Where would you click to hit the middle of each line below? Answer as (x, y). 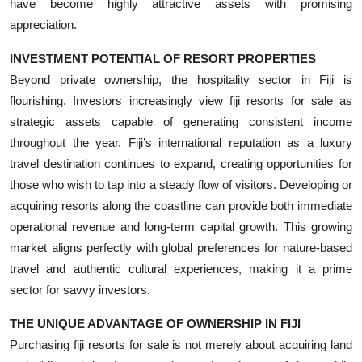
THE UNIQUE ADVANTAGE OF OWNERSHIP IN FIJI (155, 323)
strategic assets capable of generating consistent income (181, 121)
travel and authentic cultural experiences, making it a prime (181, 268)
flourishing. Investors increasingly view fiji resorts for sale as (181, 100)
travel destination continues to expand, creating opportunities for (181, 163)
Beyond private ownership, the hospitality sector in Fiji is (181, 79)
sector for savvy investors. (80, 289)
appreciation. (43, 24)
